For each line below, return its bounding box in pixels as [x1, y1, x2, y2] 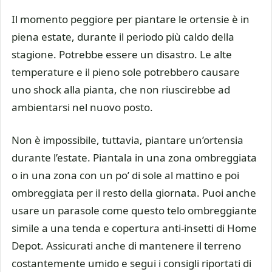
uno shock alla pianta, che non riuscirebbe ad [12, 82, 230, 97]
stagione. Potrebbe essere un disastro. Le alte [12, 47, 232, 61]
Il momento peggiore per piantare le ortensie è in [12, 12, 250, 26]
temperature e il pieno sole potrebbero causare [12, 64, 240, 79]
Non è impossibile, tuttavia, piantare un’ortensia [12, 133, 243, 148]
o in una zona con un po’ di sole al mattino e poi [12, 168, 239, 183]
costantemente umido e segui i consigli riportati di [12, 256, 251, 271]
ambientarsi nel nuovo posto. [12, 100, 153, 114]
